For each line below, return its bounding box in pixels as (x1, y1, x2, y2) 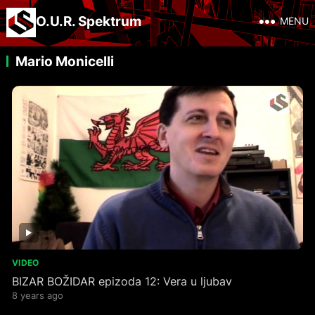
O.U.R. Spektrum (35, 13, 141, 30)
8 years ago (11, 289, 63, 301)
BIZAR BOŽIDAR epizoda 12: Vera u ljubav (11, 274, 232, 288)
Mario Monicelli (15, 53, 114, 70)
